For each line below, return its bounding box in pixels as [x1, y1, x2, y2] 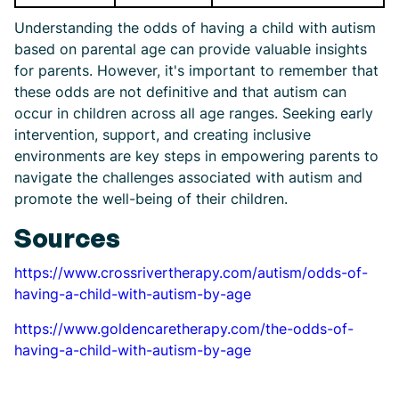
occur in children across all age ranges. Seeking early [14, 104, 373, 122]
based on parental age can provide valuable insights [14, 40, 367, 58]
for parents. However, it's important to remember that [14, 61, 379, 79]
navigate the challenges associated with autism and [14, 168, 362, 186]
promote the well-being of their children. [14, 190, 288, 208]
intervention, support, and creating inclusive [14, 126, 311, 143]
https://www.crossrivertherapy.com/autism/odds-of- [14, 264, 368, 281]
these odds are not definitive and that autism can [14, 83, 346, 101]
